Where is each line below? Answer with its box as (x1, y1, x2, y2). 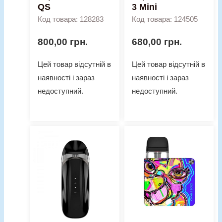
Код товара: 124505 (131, 15, 198, 24)
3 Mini (131, 2, 157, 12)
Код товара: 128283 (38, 15, 104, 24)
